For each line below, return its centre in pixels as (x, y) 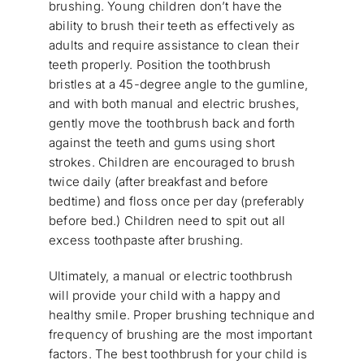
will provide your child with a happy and (164, 296)
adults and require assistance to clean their (173, 45)
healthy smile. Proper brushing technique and (181, 315)
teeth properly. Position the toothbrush (160, 65)
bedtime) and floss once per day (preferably (176, 201)
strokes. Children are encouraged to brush (172, 162)
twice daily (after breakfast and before (158, 182)
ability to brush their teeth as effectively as (172, 26)
